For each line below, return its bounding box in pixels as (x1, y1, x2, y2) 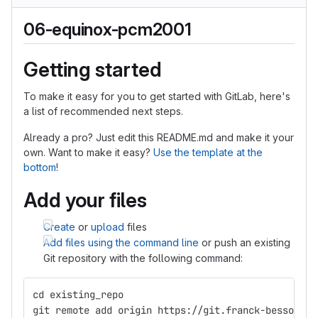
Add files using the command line (43, 236, 199, 248)
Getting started (23, 57, 162, 82)
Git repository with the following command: (43, 252, 243, 264)
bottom (23, 161, 56, 173)
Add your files (23, 188, 147, 212)
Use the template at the (153, 146, 263, 158)
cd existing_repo (33, 288, 124, 301)
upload (91, 221, 124, 233)
